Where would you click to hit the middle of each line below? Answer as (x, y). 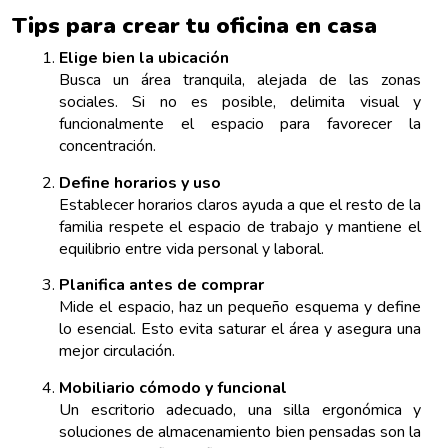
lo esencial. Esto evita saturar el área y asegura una (240, 329)
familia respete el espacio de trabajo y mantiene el (240, 226)
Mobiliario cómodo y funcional (173, 387)
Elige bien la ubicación (144, 58)
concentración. (107, 146)
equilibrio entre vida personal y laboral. (191, 248)
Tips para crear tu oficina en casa (194, 26)
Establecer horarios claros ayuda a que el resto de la (240, 204)
